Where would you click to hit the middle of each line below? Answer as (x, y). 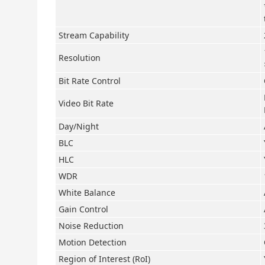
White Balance (87, 193)
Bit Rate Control (90, 81)
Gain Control (83, 209)
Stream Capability (94, 35)
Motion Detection (93, 242)
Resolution (80, 58)
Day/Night (79, 126)
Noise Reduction (91, 226)
